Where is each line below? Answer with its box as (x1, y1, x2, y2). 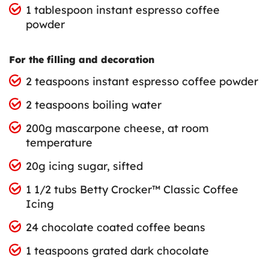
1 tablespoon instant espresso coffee (25, 2, 220, 17)
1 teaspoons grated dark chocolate (25, 244, 209, 258)
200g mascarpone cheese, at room (25, 121, 209, 136)
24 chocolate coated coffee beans (25, 220, 205, 235)
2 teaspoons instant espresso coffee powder (25, 74, 258, 89)
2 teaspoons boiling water (25, 98, 162, 112)
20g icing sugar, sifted (25, 159, 143, 174)
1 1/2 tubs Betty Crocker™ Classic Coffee (25, 183, 238, 197)
